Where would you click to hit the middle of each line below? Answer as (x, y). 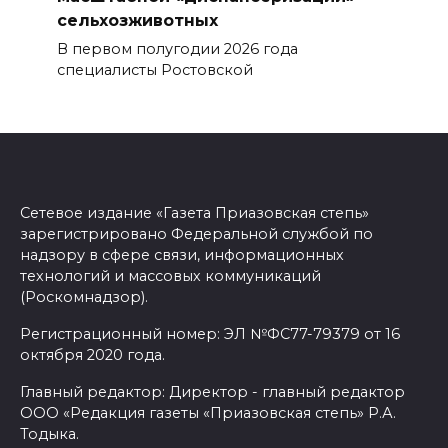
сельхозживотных (137, 21)
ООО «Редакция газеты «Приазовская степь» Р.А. (208, 412)
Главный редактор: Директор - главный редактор (212, 391)
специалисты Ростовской (154, 70)
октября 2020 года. (92, 354)
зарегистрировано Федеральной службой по (196, 233)
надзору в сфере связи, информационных (182, 254)
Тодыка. (49, 433)
